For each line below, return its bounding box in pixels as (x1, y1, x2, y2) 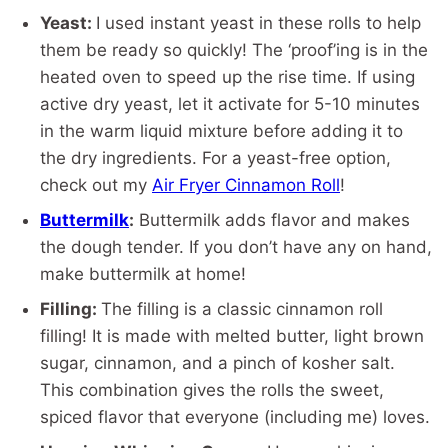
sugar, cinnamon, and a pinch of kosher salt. (40, 353, 395, 374)
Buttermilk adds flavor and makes (134, 210, 410, 231)
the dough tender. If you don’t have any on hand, (40, 237, 432, 258)
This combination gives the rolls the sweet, (40, 380, 384, 401)
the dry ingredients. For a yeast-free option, (40, 148, 391, 169)
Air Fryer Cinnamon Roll (152, 175, 340, 196)
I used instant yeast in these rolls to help (96, 13, 421, 34)
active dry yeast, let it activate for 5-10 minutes (40, 94, 420, 115)
